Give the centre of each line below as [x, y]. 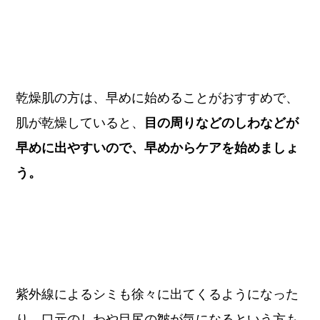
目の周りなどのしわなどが [222, 123]
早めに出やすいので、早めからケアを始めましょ [157, 148]
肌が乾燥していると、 [80, 123]
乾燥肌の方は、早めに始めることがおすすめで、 [157, 98]
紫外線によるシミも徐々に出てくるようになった [157, 294]
